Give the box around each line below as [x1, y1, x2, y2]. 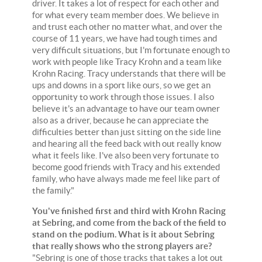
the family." [32, 185, 74, 195]
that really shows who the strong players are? [32, 240, 212, 251]
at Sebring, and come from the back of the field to [32, 217, 226, 227]
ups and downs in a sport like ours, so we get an [32, 80, 211, 90]
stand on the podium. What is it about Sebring [32, 229, 215, 239]
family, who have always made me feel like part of [32, 173, 220, 184]
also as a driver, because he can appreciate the [32, 115, 209, 125]
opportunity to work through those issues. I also [32, 91, 214, 102]
